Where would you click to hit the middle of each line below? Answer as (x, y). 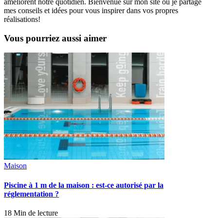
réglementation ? (31, 194)
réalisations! (22, 19)
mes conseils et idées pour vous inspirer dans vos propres (91, 10)
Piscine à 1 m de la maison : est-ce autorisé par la (84, 185)
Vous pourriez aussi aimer (55, 38)
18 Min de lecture (31, 213)
